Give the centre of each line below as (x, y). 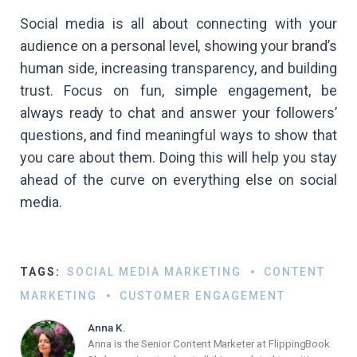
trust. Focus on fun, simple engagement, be (178, 90)
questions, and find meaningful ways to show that (178, 135)
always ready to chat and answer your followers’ (178, 113)
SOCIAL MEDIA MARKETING (154, 272)
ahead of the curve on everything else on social (178, 180)
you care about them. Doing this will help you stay (178, 157)
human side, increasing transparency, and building (178, 68)
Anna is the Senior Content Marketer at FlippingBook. (210, 343)
